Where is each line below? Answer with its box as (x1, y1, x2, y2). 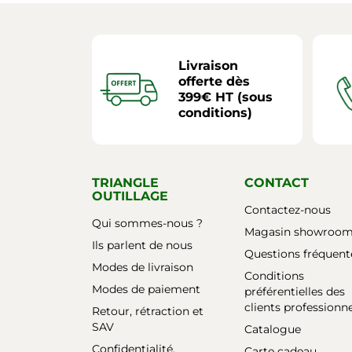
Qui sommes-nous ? (92, 215, 203, 230)
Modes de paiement (92, 281, 200, 296)
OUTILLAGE (92, 188, 168, 203)
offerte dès (178, 73, 250, 89)
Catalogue (244, 321, 301, 336)
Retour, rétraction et (92, 303, 203, 318)
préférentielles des (244, 284, 345, 299)
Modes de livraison (92, 259, 193, 274)
